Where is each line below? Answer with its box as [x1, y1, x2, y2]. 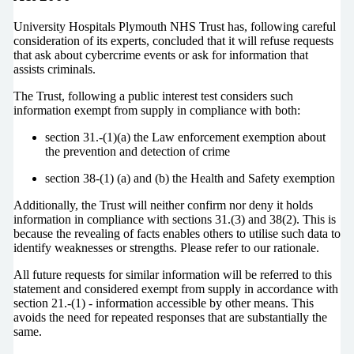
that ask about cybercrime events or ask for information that [13, 47, 308, 62]
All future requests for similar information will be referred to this [13, 267, 332, 281]
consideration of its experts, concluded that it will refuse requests [13, 33, 333, 47]
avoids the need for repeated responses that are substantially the [13, 310, 327, 324]
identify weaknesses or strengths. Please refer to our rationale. [13, 240, 319, 254]
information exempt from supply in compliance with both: [13, 103, 300, 117]
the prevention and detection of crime [44, 144, 230, 158]
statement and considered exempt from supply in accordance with [13, 281, 338, 296]
